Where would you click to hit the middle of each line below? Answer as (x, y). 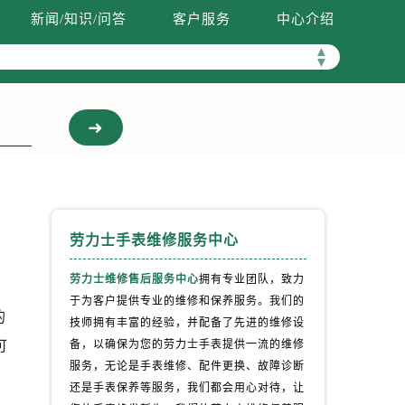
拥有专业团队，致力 (251, 279)
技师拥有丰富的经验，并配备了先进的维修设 (187, 323)
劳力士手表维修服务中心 (154, 240)
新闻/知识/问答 (79, 19)
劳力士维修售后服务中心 (134, 279)
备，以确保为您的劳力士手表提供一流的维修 (187, 344)
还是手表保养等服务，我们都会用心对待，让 (187, 388)
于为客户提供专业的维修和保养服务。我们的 (187, 301)
